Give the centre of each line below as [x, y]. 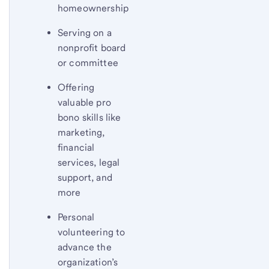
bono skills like [89, 117]
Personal [76, 217]
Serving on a [85, 33]
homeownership [93, 8]
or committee [88, 63]
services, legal [89, 162]
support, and [85, 177]
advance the [85, 247]
